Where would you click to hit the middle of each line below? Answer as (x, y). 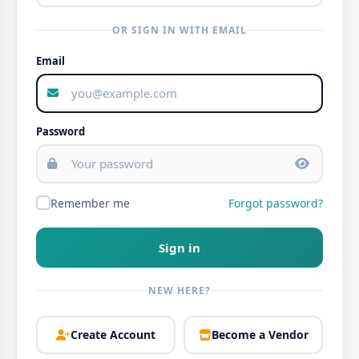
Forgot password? (276, 203)
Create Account (113, 335)
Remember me (90, 203)
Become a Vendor (260, 335)
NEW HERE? (179, 290)
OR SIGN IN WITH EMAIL (179, 30)
